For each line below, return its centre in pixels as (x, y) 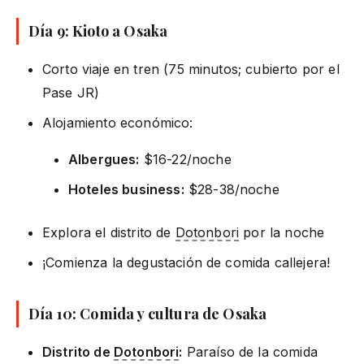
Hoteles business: (126, 189)
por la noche (282, 232)
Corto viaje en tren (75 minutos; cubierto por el (191, 69)
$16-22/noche (185, 159)
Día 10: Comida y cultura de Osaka (148, 313)
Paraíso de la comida (250, 351)
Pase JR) (71, 92)
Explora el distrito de (109, 232)
